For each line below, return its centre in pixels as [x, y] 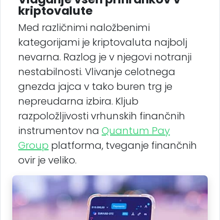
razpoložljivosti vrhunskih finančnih [102, 116]
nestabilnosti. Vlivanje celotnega [97, 71]
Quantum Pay [136, 130]
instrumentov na [60, 130]
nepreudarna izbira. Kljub [78, 101]
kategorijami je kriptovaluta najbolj [103, 42]
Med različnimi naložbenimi [84, 27]
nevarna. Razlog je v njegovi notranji [105, 57]
